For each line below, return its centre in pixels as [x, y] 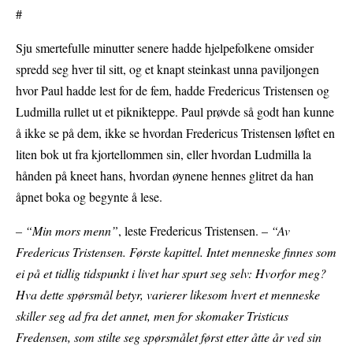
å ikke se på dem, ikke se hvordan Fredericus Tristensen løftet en [175, 133]
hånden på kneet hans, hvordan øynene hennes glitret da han [165, 176]
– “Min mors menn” [67, 231]
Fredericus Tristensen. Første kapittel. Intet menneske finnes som [176, 252]
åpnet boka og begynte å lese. [89, 197]
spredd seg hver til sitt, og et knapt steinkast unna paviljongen [167, 69]
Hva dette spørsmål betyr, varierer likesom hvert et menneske [168, 295]
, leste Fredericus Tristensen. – [195, 231]
